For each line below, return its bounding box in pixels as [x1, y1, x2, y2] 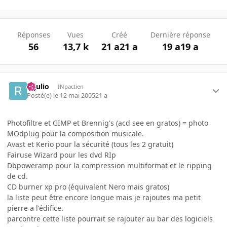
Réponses [17, 30, 50, 40]
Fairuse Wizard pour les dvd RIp [7, 150, 116, 160]
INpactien [57, 82, 84, 90]
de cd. [7, 171, 28, 181]
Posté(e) [27, 91, 54, 100]
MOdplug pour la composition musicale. [7, 129, 144, 138]
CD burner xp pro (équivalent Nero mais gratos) [7, 182, 169, 192]
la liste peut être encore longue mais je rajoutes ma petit [7, 193, 201, 202]
